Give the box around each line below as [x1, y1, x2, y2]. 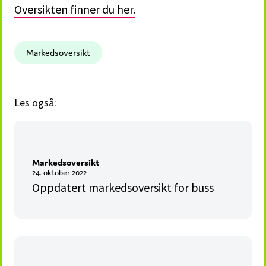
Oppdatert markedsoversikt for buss [32, 180, 214, 195]
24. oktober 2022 [32, 167, 87, 178]
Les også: [14, 96, 57, 110]
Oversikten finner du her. [14, 2, 136, 17]
